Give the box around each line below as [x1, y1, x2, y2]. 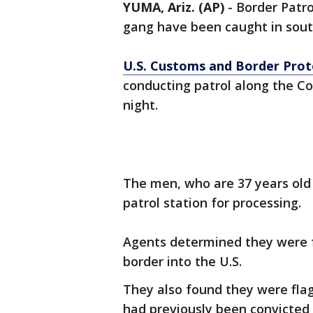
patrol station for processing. [123, 194, 301, 212]
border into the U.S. [123, 253, 242, 270]
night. [123, 96, 158, 114]
